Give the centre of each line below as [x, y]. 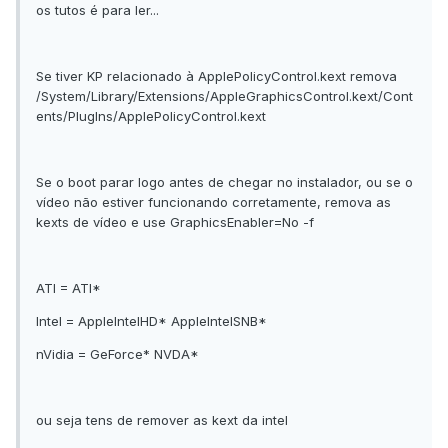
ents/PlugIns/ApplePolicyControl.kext [151, 116]
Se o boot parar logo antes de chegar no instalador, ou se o [224, 182]
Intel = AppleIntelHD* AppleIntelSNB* [151, 321]
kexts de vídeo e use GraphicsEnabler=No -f [175, 222]
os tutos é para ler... [97, 10]
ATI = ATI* [68, 288]
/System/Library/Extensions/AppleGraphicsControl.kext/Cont [224, 96]
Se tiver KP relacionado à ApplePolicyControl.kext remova [216, 76]
